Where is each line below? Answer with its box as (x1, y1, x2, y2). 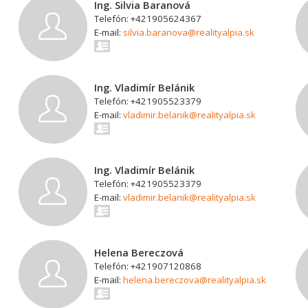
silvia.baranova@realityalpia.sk (123, 26, 255, 38)
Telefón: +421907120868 (94, 260, 202, 272)
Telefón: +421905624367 (94, 12, 202, 25)
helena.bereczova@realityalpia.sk (123, 274, 267, 286)
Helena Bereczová (94, 245, 184, 259)
